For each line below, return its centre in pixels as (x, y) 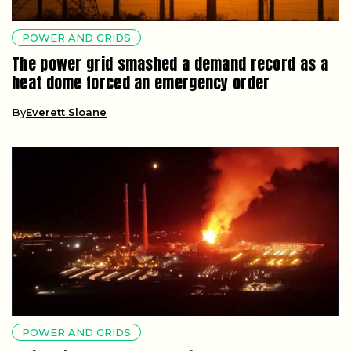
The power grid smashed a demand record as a (170, 64)
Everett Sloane (66, 112)
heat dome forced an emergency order (141, 83)
